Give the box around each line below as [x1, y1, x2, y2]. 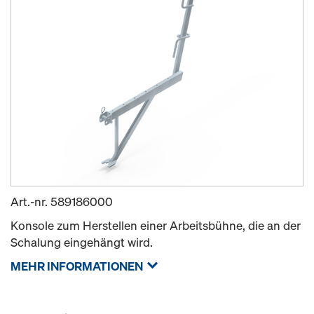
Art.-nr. [11, 193, 50, 210]
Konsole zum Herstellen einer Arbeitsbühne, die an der [11, 217, 301, 233]
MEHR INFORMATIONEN [11, 258, 143, 274]
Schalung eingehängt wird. [11, 234, 153, 250]
